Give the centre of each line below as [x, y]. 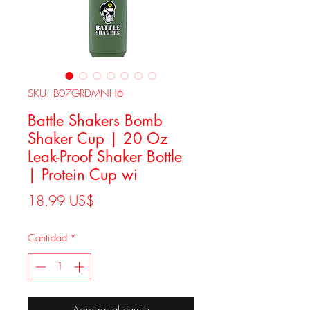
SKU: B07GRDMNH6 [75, 93]
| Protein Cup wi [83, 174]
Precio [111, 200]
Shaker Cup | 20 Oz [98, 138]
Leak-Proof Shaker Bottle [105, 156]
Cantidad [47, 238]
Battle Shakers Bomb [95, 120]
